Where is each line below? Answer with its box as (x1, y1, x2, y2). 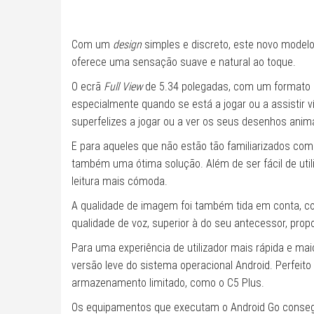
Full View (104, 80, 142, 94)
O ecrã (71, 80, 104, 94)
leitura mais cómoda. (71, 175, 168, 189)
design (113, 38, 142, 52)
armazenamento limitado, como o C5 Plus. (71, 276, 264, 290)
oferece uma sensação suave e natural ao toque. (71, 55, 296, 69)
